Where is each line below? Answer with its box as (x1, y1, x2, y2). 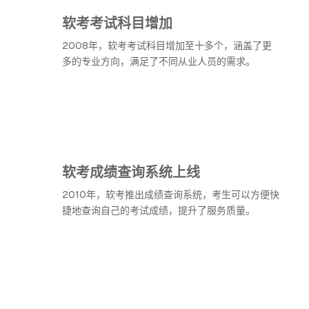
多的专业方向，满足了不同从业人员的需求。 (62, 55, 255, 68)
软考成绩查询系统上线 (62, 162, 200, 181)
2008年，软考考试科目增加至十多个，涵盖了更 (62, 39, 272, 52)
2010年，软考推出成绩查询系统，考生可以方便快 (62, 188, 279, 201)
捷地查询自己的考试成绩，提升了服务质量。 (62, 204, 255, 217)
